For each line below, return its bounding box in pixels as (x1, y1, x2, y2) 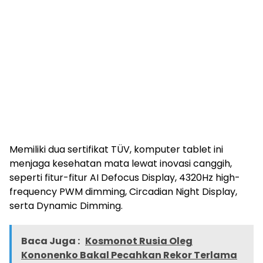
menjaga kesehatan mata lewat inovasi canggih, (9, 156, 232, 170)
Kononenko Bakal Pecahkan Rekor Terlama (21, 248, 237, 262)
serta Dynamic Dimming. (9, 198, 123, 213)
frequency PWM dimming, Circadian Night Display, (9, 184, 237, 198)
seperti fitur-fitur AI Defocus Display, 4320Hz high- (9, 170, 240, 184)
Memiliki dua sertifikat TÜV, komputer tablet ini (9, 142, 223, 156)
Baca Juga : (21, 234, 82, 248)
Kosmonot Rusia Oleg (85, 234, 193, 248)
